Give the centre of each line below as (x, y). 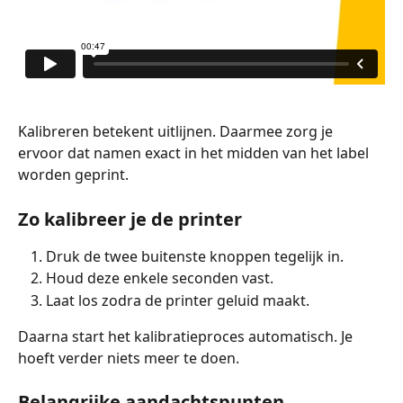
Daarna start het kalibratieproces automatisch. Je (187, 336)
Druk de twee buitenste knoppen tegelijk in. (195, 256)
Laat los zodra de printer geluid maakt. (178, 300)
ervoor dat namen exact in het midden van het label (195, 153)
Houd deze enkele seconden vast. (160, 278)
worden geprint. (73, 175)
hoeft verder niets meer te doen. (129, 358)
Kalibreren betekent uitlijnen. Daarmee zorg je (177, 132)
